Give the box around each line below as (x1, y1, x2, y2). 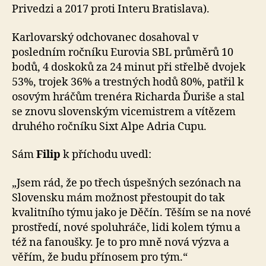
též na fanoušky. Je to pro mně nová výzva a (12, 235, 229, 249)
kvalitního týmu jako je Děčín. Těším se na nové (12, 205, 251, 220)
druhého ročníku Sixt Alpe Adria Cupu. (12, 119, 207, 134)
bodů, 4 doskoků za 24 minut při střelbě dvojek (12, 60, 246, 74)
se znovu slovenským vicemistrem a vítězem (12, 104, 236, 119)
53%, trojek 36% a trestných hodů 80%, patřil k (12, 75, 244, 89)
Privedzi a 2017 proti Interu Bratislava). (12, 2, 210, 16)
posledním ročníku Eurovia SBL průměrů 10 (12, 45, 233, 59)
